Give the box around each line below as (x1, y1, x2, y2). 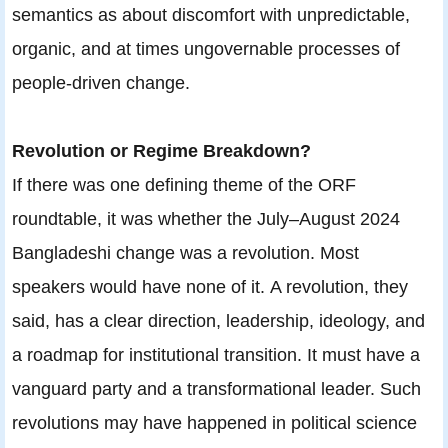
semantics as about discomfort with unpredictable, (12, 3, 410, 25)
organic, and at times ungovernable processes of (12, 37, 400, 59)
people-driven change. (12, 71, 190, 93)
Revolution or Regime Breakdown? (12, 139, 311, 161)
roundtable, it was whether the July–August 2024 (12, 207, 400, 229)
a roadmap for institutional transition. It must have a (12, 343, 420, 365)
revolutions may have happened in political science (12, 411, 417, 433)
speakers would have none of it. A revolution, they (12, 275, 408, 297)
